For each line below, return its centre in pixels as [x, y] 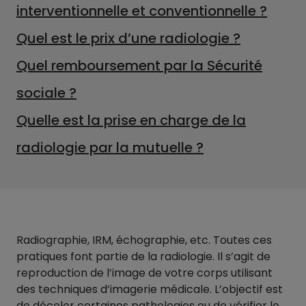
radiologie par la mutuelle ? [110, 148]
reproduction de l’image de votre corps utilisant [144, 273]
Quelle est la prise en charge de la [131, 121]
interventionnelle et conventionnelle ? [142, 11]
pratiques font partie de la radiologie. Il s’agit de [143, 257]
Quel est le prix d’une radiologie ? [128, 39]
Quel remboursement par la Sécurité [139, 66]
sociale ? [46, 93]
